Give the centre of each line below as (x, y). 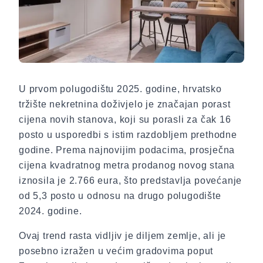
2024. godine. (50, 211)
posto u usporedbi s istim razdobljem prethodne (128, 135)
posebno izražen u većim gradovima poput (116, 251)
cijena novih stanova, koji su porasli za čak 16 (125, 119)
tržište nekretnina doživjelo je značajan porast (125, 104)
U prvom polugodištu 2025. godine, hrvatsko (120, 89)
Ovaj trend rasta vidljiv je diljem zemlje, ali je (123, 236)
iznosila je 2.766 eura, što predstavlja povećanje (131, 181)
